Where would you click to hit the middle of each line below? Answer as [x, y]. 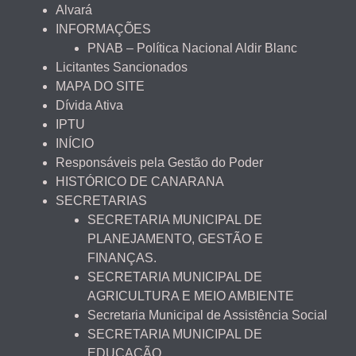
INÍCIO [75, 144]
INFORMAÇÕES [103, 29]
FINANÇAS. [122, 258]
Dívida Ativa [89, 106]
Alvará [74, 10]
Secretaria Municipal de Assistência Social [207, 315]
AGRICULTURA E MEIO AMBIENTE [191, 296]
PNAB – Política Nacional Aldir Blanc [192, 48]
